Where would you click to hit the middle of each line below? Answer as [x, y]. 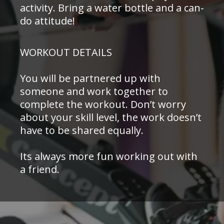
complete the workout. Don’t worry [103, 104]
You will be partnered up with [90, 78]
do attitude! [47, 20]
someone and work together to [94, 91]
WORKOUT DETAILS [66, 52]
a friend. [40, 169]
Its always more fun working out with [109, 156]
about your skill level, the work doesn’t [111, 117]
